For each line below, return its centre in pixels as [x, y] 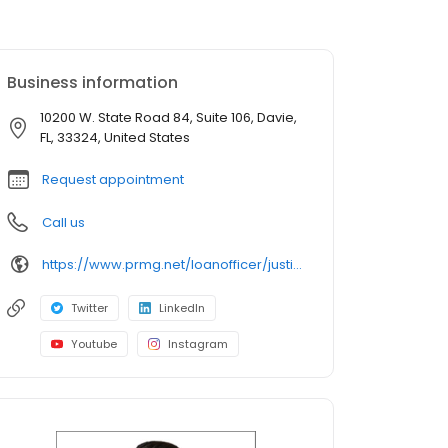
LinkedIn [182, 308]
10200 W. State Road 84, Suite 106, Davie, [168, 118]
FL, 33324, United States [115, 138]
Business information [92, 83]
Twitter [89, 308]
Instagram [198, 344]
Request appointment [113, 180]
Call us [63, 223]
